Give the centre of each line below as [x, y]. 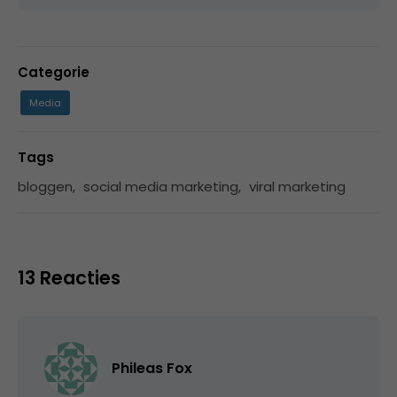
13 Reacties [69, 277]
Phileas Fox [152, 368]
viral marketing [297, 186]
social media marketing [161, 186]
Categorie [54, 72]
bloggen [45, 186]
